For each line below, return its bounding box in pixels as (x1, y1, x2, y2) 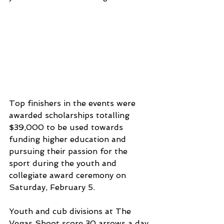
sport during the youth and (9, 158, 119, 168)
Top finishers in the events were (9, 98, 138, 108)
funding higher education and (9, 134, 128, 144)
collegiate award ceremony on (9, 170, 128, 180)
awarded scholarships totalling (9, 110, 132, 120)
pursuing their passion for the (9, 146, 130, 156)
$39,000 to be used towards (9, 122, 125, 132)
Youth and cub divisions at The (9, 206, 133, 216)
